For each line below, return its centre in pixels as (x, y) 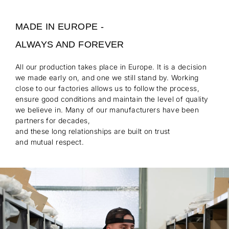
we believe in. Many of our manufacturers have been (107, 109)
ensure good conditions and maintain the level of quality (112, 99)
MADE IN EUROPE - (60, 26)
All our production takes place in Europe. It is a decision (111, 66)
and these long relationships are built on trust (93, 131)
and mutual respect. (50, 142)
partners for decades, (53, 120)
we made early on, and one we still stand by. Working (107, 77)
